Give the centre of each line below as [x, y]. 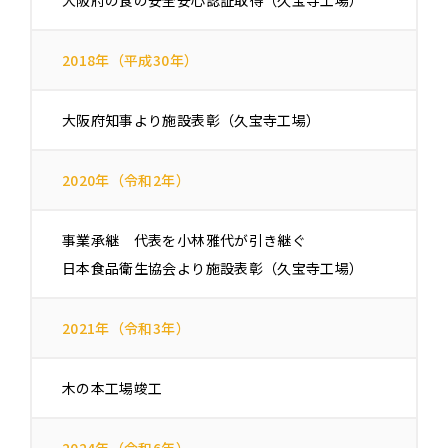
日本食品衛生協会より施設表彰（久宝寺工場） [213, 268]
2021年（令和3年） [126, 328]
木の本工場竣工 [112, 388]
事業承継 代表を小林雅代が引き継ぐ [184, 240]
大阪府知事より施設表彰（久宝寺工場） [191, 120]
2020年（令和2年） [126, 180]
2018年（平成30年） [130, 60]
